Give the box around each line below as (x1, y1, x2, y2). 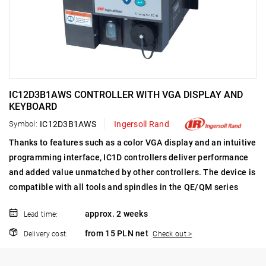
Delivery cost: (23, 230, 68, 239)
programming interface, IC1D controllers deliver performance (9, 153, 249, 163)
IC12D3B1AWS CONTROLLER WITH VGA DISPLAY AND (9, 89, 243, 100)
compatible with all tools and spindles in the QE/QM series (9, 182, 239, 192)
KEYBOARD (9, 101, 57, 112)
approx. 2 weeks (84, 209, 148, 219)
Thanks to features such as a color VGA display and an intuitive (9, 138, 256, 148)
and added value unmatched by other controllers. (9, 167, 204, 178)
